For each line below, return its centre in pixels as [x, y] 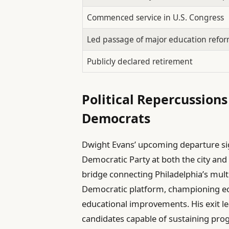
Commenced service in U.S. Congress [155, 17]
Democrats [116, 118]
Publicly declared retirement [140, 61]
